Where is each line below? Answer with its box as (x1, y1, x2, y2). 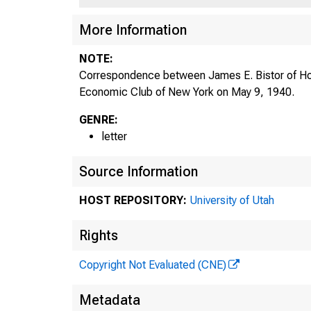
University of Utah (190, 193, 274, 207)
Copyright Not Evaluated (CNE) (79, 258, 226, 271)
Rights (79, 226, 118, 244)
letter (101, 129, 127, 143)
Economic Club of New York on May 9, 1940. (79, 85, 294, 99)
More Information (79, 21, 187, 38)
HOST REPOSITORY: (79, 193, 190, 207)
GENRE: (79, 112, 118, 126)
